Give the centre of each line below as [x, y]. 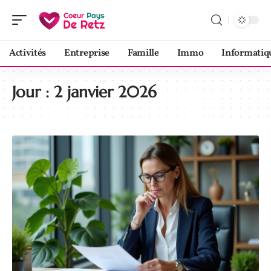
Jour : [33, 92]
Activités [28, 53]
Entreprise [87, 53]
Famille [143, 53]
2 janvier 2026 [105, 92]
